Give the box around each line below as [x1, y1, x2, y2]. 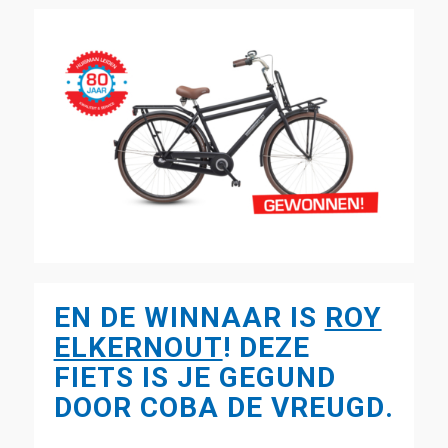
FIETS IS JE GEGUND [53, 360, 336, 394]
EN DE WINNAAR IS [53, 300, 325, 334]
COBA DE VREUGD [139, 390, 385, 424]
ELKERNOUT [53, 330, 223, 364]
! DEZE [222, 330, 310, 364]
